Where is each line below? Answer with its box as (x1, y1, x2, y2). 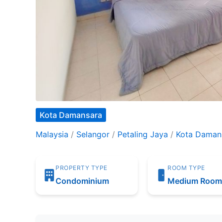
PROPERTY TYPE (55, 164, 108, 171)
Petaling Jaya (117, 129, 168, 139)
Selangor (76, 129, 110, 139)
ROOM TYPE (167, 164, 205, 171)
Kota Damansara (40, 110, 102, 120)
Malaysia (36, 129, 68, 139)
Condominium (55, 175, 109, 186)
